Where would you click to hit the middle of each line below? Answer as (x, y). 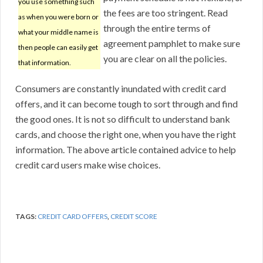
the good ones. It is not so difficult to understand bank (123, 119)
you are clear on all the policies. (165, 59)
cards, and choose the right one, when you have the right (126, 134)
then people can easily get (58, 48)
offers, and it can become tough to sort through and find (127, 104)
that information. (45, 63)
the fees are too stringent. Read (166, 13)
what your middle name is (58, 32)
